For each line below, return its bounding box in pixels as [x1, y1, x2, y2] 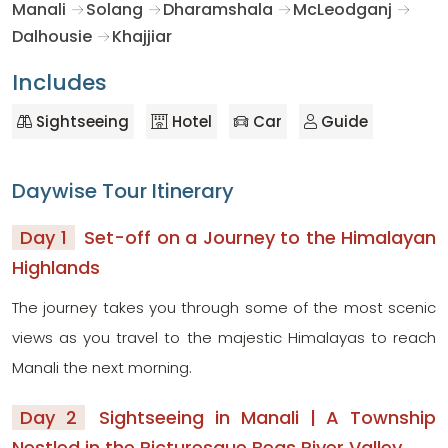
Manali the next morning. [12, 356, 192, 378]
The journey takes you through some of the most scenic [12, 296, 436, 318]
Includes [12, 66, 107, 98]
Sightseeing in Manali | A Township [88, 404, 437, 430]
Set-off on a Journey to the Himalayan [78, 224, 436, 250]
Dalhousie [12, 24, 92, 48]
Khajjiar [112, 24, 176, 48]
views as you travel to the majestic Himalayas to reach [12, 326, 436, 348]
